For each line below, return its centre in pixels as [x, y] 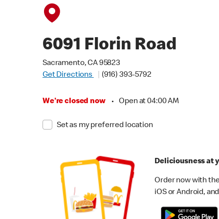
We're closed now [74, 102]
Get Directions [68, 75]
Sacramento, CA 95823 [81, 64]
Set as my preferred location [105, 126]
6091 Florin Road [110, 46]
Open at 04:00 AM [149, 102]
